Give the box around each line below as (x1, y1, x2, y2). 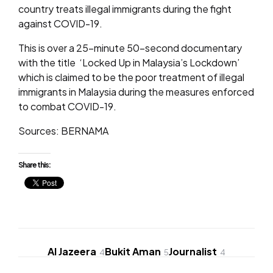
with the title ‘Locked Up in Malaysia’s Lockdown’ (18, 56, 239, 69)
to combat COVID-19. (18, 100, 116, 113)
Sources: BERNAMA (18, 124, 108, 137)
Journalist (169, 245, 217, 258)
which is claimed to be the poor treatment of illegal (18, 71, 244, 83)
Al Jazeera (48, 245, 96, 258)
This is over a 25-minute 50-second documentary (18, 41, 242, 54)
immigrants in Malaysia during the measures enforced (18, 85, 254, 98)
